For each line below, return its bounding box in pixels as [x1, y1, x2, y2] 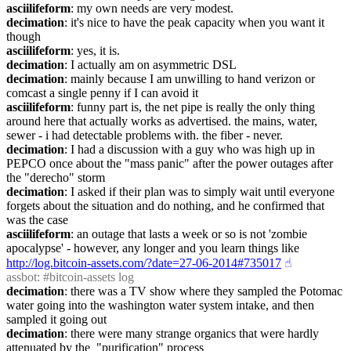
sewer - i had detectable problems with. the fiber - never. [6, 128, 283, 142]
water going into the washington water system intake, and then [6, 299, 314, 312]
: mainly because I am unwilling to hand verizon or [64, 72, 315, 85]
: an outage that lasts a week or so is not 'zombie [71, 227, 307, 241]
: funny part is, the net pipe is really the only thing [71, 100, 315, 114]
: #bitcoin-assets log [37, 270, 134, 284]
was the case [6, 213, 68, 226]
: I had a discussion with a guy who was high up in [64, 143, 315, 156]
